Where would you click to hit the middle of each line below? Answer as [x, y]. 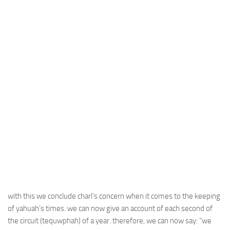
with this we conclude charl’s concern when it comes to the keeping [114, 196]
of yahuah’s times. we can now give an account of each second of [110, 208]
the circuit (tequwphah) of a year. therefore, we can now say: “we [110, 221]
